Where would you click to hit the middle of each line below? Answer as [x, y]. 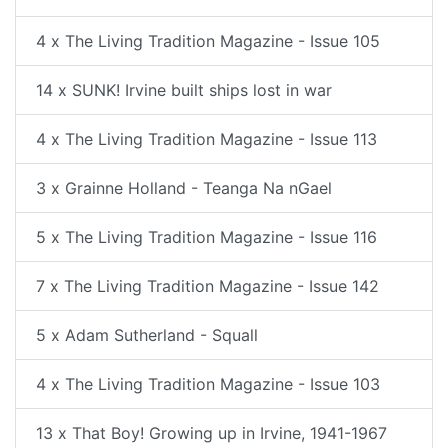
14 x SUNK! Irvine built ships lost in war [184, 90]
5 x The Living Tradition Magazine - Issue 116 [206, 237]
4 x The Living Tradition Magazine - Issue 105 [208, 41]
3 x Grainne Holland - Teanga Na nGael [184, 188]
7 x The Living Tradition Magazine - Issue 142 [207, 286]
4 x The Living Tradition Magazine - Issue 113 [206, 139]
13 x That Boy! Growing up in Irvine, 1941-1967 [211, 433]
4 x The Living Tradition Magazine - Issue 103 [208, 384]
